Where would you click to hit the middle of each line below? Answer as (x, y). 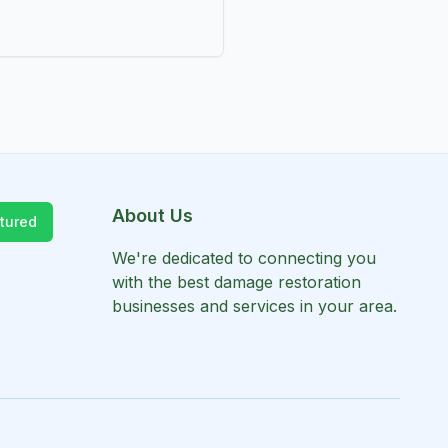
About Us (152, 215)
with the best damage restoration (236, 281)
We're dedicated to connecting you (244, 257)
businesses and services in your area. (254, 305)
